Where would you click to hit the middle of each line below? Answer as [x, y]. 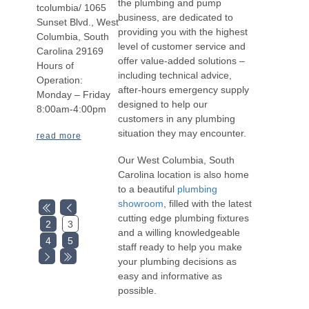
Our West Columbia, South [176, 160]
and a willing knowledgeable [179, 232]
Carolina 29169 [70, 51]
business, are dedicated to [175, 18]
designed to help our [162, 104]
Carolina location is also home [183, 174]
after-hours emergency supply [183, 90]
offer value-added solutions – [181, 61]
